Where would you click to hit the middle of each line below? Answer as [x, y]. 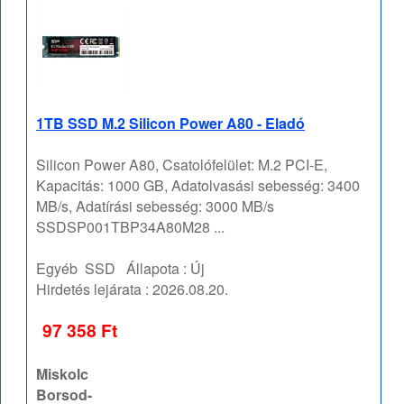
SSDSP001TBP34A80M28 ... [131, 227]
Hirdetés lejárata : [95, 289]
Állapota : [153, 269]
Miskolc [63, 374]
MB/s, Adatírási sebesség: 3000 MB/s [156, 207]
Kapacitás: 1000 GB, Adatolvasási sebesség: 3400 [198, 186]
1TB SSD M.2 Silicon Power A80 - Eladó [171, 124]
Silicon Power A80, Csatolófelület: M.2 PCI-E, [182, 165]
